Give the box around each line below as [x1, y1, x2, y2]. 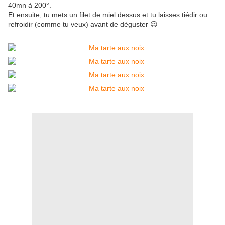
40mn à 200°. [8, 1, 53, 10]
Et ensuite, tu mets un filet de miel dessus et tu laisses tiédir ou [8, 11, 207, 19]
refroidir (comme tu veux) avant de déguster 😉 [8, 20, 158, 29]
